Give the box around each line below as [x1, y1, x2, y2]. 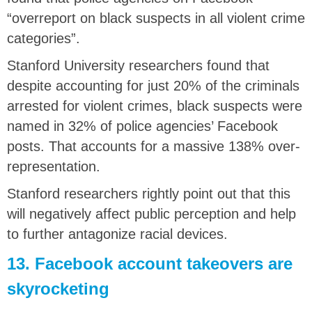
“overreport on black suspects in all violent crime [7, 10, 305, 26]
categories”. [7, 30, 80, 46]
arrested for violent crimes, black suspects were [7, 97, 302, 114]
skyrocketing [7, 279, 109, 298]
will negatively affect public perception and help [7, 205, 296, 221]
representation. [7, 158, 100, 174]
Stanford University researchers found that [7, 57, 270, 73]
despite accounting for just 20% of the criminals [7, 77, 299, 93]
